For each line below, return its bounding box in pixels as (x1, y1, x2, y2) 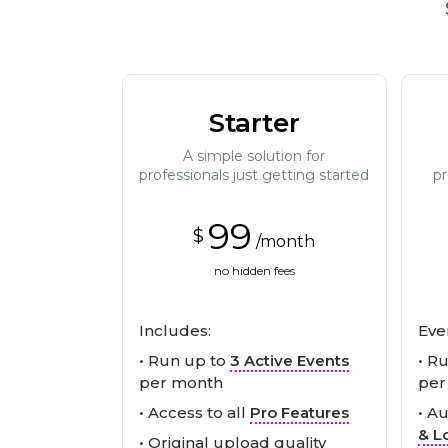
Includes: (139, 320, 211, 340)
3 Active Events (230, 350, 349, 370)
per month (139, 372, 223, 392)
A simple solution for (183, 146, 326, 165)
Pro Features (250, 402, 349, 422)
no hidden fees (213, 262, 295, 278)
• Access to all (139, 402, 250, 422)
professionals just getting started (139, 165, 370, 184)
